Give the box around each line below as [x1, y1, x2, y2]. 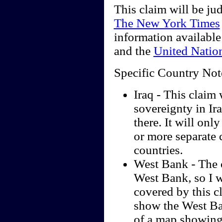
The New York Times [113, 16, 220, 30]
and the [113, 44, 154, 58]
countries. [133, 143, 183, 157]
